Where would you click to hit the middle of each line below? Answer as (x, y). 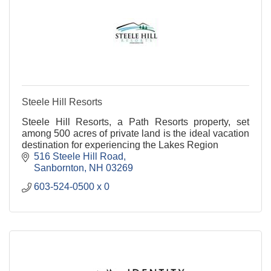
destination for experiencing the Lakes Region (120, 145)
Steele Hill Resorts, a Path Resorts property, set (135, 122)
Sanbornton (59, 168)
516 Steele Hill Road (79, 156)
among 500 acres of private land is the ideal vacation (135, 133)
